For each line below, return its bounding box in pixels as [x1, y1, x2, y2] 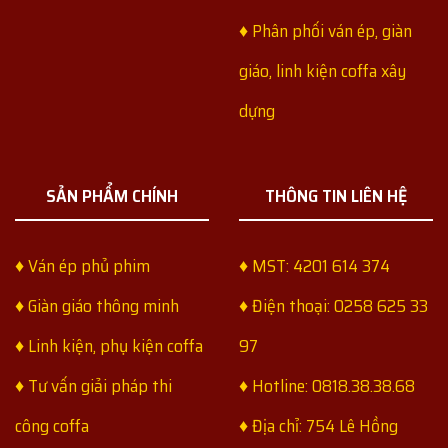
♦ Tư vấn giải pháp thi [15, 371, 172, 400]
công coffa [15, 411, 89, 440]
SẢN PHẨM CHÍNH [46, 181, 178, 210]
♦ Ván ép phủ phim [15, 251, 150, 280]
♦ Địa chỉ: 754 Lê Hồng [239, 411, 398, 440]
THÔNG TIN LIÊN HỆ [265, 181, 407, 210]
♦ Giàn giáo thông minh [15, 291, 179, 320]
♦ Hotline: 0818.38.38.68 [239, 371, 415, 400]
